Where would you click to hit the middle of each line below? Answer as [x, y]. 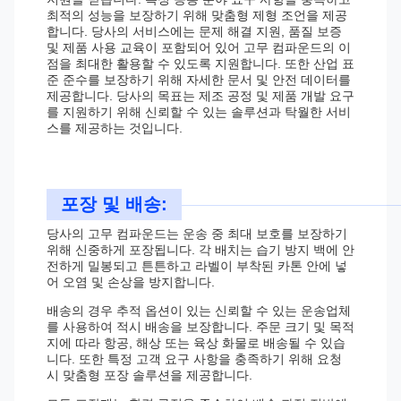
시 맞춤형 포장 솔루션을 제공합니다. [149, 375]
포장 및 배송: [114, 204]
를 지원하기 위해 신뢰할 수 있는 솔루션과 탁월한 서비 [199, 112]
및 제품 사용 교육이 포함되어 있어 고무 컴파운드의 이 [199, 47]
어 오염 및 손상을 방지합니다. [131, 282]
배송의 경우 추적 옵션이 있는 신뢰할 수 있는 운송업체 [199, 311]
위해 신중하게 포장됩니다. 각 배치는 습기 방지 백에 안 [200, 250]
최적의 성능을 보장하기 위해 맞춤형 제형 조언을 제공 [197, 15]
